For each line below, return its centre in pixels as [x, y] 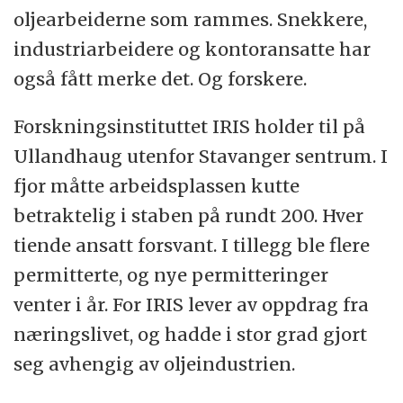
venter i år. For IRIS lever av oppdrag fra [192, 304]
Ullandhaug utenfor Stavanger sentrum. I [201, 156]
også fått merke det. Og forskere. [161, 78]
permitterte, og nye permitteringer [171, 274]
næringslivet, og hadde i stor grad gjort [191, 334]
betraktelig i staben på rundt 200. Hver [189, 215]
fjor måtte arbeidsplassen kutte [157, 185]
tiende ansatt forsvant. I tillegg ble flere [192, 245]
